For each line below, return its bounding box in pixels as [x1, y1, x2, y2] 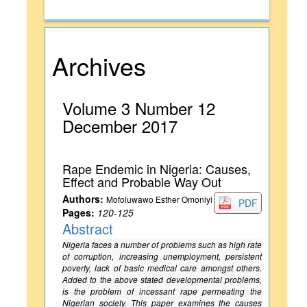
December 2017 [62, 114, 177, 138]
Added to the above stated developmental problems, [62, 273, 262, 285]
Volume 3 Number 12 [62, 96, 215, 120]
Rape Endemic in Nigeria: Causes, [62, 160, 251, 177]
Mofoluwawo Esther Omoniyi [106, 193, 212, 205]
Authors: [62, 192, 103, 206]
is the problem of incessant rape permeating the [62, 285, 262, 297]
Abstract [62, 219, 113, 238]
